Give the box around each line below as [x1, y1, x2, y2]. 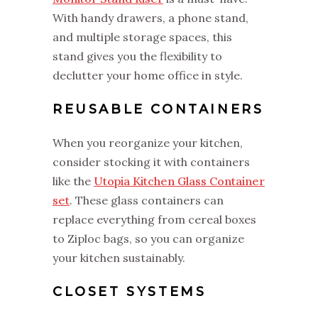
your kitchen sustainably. [53, 250, 185, 265]
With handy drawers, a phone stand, [53, 10, 248, 25]
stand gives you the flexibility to [53, 48, 222, 63]
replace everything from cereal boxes [53, 212, 256, 226]
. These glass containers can [70, 192, 224, 207]
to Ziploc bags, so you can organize [53, 231, 244, 246]
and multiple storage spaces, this [53, 29, 232, 44]
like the [53, 173, 94, 188]
